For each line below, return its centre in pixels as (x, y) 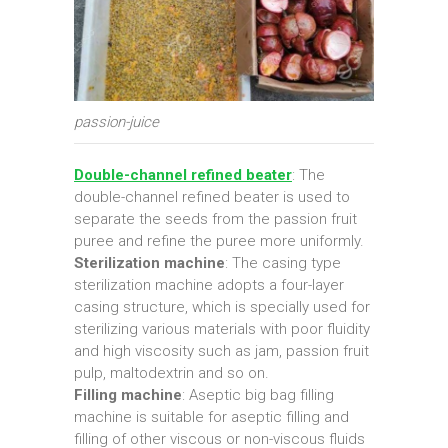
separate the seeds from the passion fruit (215, 219)
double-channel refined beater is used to (212, 197)
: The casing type (283, 263)
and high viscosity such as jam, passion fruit (221, 351)
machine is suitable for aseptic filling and (211, 417)
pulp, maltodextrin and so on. (171, 373)
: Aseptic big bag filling (258, 395)
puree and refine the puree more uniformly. (219, 241)
